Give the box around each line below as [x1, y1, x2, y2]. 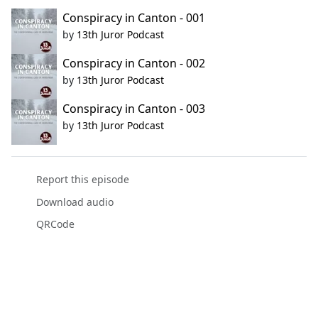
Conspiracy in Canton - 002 [62, 55, 205, 72]
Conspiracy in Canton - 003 [62, 101, 205, 117]
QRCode [35, 216, 75, 231]
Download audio [35, 194, 114, 209]
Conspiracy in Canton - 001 [62, 10, 205, 26]
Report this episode [35, 172, 129, 187]
